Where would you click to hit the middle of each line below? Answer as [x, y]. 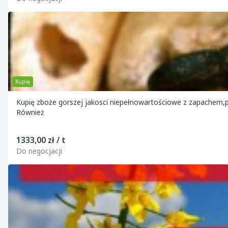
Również [30, 112]
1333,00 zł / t [41, 140]
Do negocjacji [39, 151]
